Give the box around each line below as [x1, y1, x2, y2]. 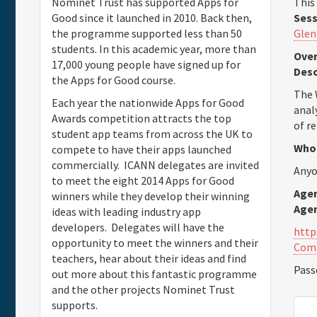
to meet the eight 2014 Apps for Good [52, 173, 234, 188]
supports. [52, 298, 98, 312]
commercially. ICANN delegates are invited [52, 158, 259, 172]
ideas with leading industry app [52, 204, 201, 219]
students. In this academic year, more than [52, 42, 256, 56]
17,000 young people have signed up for [52, 57, 241, 71]
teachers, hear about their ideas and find [52, 251, 246, 265]
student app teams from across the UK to [52, 127, 253, 141]
